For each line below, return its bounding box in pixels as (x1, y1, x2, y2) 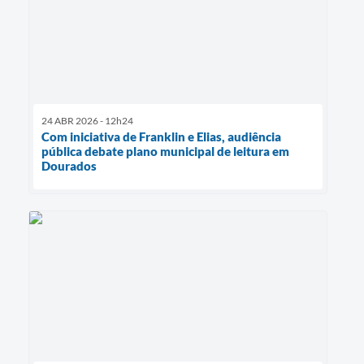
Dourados (41, 158, 97, 174)
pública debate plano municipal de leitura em (41, 144, 289, 159)
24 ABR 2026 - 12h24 (41, 115, 133, 128)
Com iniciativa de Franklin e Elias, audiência (41, 129, 281, 145)
